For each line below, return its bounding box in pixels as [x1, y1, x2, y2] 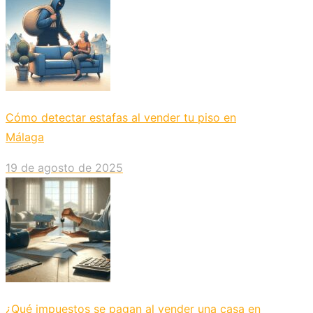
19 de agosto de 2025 [6, 161, 123, 175]
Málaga [6, 130, 44, 145]
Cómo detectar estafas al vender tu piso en [6, 110, 236, 125]
